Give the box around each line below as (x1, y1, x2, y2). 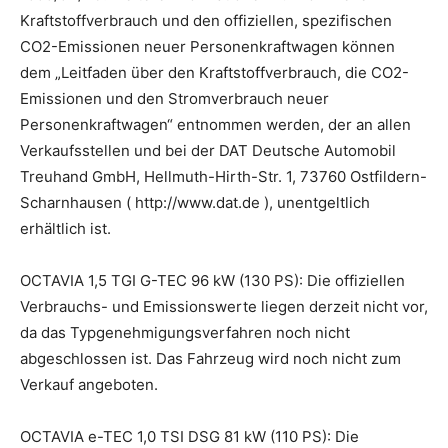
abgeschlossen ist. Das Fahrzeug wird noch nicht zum (20, 348, 401, 368)
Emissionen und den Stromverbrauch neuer (20, 88, 329, 108)
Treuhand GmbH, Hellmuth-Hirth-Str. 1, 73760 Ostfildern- (20, 166, 427, 186)
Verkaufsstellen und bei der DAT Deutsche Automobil (20, 140, 396, 160)
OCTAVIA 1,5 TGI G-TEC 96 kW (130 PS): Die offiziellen (20, 270, 405, 290)
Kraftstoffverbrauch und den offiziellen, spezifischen (20, 10, 392, 30)
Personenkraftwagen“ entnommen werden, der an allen (20, 114, 411, 134)
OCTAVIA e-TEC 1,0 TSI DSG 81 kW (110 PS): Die (20, 426, 359, 446)
